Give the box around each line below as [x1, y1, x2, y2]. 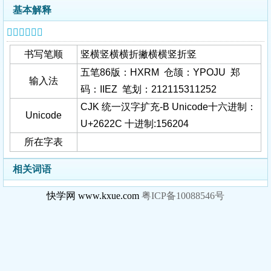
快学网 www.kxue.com [47, 191, 142, 201]
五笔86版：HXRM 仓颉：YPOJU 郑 [80, 67, 240, 77]
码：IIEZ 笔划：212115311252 [80, 84, 219, 94]
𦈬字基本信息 [7, 27, 43, 38]
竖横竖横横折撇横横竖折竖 [80, 49, 197, 59]
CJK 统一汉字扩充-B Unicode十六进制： [80, 102, 256, 112]
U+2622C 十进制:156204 [80, 119, 189, 129]
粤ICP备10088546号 [142, 191, 224, 201]
